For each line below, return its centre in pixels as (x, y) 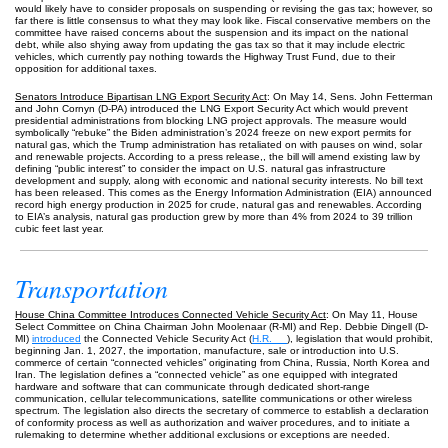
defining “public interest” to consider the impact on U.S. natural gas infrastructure (200, 168)
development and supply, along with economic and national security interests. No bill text (219, 180)
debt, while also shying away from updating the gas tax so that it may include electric (210, 44)
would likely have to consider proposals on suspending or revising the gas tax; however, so (224, 8)
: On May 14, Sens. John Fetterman (350, 96)
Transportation (91, 287)
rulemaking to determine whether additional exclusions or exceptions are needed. (202, 434)
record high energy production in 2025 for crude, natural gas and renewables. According (218, 204)
